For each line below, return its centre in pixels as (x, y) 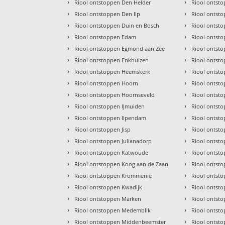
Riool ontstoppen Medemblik (113, 210)
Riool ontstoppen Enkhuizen (112, 60)
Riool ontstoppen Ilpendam (110, 118)
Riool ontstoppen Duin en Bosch (117, 26)
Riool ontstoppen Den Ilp (107, 14)
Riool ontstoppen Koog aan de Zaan (122, 164)
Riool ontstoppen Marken (108, 199)
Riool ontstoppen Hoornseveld (115, 95)
